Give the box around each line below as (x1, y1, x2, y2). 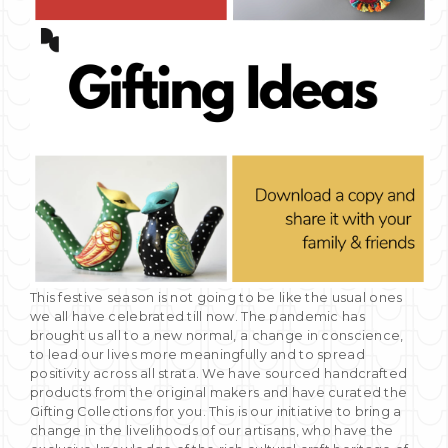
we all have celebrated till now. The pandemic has (30, 308, 365, 324)
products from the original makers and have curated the (30, 384, 408, 400)
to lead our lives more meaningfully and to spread (30, 346, 365, 362)
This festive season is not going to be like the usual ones (30, 289, 403, 305)
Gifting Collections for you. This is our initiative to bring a (30, 403, 402, 419)
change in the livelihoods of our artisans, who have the (30, 422, 394, 438)
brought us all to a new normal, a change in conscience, (30, 327, 404, 343)
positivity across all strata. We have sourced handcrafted (30, 365, 408, 381)
